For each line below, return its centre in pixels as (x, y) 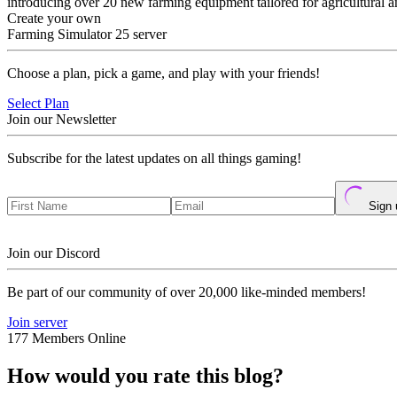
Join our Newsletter (62, 119)
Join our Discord (54, 253)
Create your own (54, 18)
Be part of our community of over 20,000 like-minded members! (187, 292)
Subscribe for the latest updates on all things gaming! (154, 158)
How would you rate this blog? (145, 375)
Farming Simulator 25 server (87, 34)
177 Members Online (66, 338)
